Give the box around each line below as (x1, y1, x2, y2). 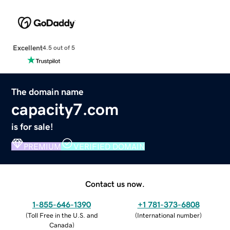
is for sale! (11, 122, 54, 131)
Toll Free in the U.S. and (27, 212, 98, 219)
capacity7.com (11, 101, 119, 118)
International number (137, 212, 200, 219)
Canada (49, 221, 72, 228)
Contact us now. (85, 179, 145, 188)
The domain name (11, 87, 84, 97)
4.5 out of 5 (42, 45, 75, 51)
